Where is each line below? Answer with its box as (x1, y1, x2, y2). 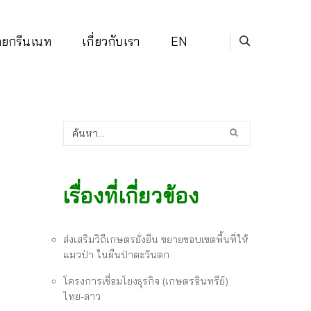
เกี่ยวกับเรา (82, 34, 140, 49)
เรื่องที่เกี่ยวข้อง (63, 182, 199, 209)
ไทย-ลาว (63, 289, 101, 303)
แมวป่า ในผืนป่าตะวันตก (63, 248, 169, 261)
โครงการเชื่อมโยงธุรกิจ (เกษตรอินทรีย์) (63, 274, 228, 287)
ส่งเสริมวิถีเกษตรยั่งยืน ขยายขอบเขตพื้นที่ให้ (63, 233, 249, 246)
